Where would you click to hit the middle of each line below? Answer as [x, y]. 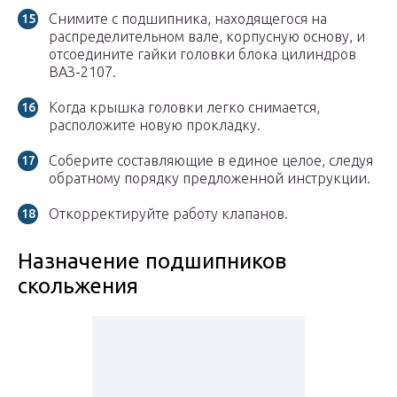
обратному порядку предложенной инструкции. [210, 179]
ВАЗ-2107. [82, 72]
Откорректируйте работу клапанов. [168, 214]
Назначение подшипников [152, 261]
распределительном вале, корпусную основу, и [207, 37]
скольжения [78, 286]
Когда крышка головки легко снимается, [184, 108]
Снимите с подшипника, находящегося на [188, 19]
